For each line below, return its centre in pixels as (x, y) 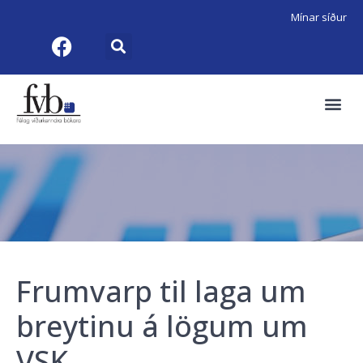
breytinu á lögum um (162, 327)
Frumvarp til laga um (161, 292)
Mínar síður (319, 17)
